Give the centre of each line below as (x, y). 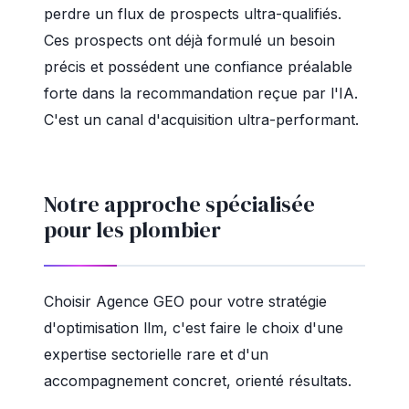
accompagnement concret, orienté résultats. (198, 381)
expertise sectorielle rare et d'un (156, 354)
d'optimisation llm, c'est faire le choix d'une (194, 328)
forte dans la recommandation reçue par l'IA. (201, 93)
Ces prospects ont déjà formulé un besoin (189, 40)
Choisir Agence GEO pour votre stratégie (185, 301)
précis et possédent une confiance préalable (198, 67)
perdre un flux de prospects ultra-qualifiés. (193, 14)
